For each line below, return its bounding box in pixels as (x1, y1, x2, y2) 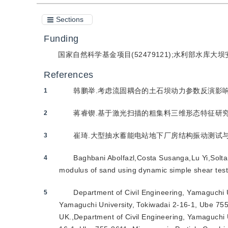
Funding (44, 34, 79, 44)
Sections (56, 15, 83, 23)
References (44, 70, 94, 80)
